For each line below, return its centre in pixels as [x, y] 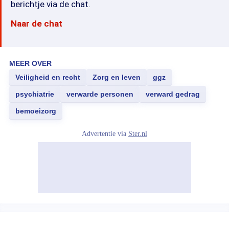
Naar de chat [37, 24]
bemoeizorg [36, 111]
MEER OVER [30, 63]
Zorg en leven [117, 77]
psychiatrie [35, 94]
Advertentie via [105, 134]
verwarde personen [100, 94]
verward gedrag [173, 94]
